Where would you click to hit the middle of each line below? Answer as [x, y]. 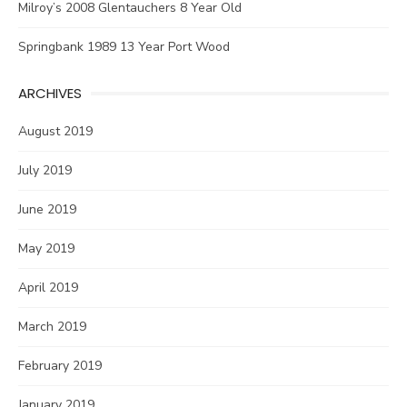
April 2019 [48, 288]
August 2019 [55, 132]
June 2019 [47, 210]
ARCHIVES [50, 94]
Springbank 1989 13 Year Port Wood [124, 47]
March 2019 [52, 327]
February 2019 [60, 366]
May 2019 [46, 249]
